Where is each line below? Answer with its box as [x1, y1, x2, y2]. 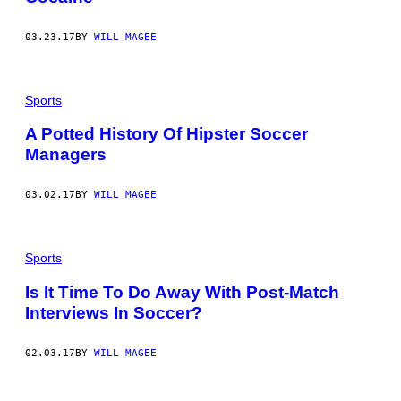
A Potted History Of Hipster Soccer [25, 124, 308, 144]
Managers [25, 145, 107, 165]
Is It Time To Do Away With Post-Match [25, 282, 339, 302]
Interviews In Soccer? [25, 303, 202, 322]
